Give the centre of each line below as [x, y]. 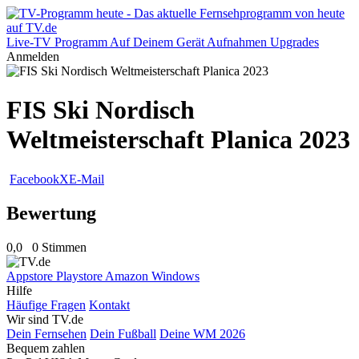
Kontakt [109, 305]
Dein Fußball [123, 333]
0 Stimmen [59, 247]
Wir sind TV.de [45, 319]
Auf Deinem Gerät [157, 42]
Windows [175, 276]
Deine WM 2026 [202, 333]
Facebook [34, 179]
